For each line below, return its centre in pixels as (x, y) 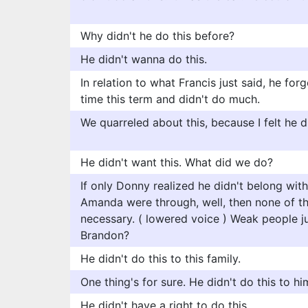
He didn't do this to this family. (161, 258)
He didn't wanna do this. (144, 59)
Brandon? (105, 235)
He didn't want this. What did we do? (177, 162)
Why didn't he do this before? (157, 36)
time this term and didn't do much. (170, 99)
